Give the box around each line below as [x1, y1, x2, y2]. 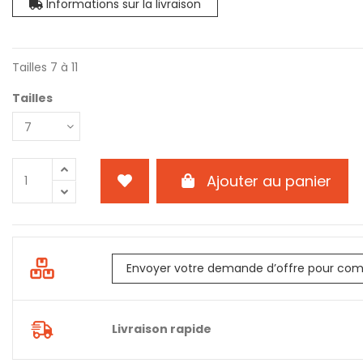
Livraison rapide [111, 321, 211, 337]
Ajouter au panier [206, 170, 331, 191]
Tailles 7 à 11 [11, 59, 78, 76]
